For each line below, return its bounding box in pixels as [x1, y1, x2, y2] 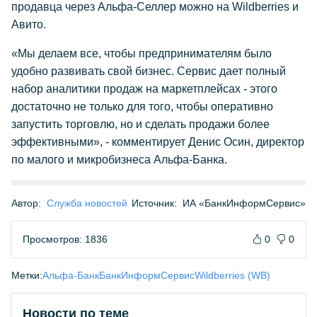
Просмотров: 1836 [23, 234, 108, 245]
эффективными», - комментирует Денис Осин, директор [11, 136, 304, 148]
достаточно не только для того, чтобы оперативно [11, 100, 273, 113]
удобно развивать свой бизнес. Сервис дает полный [11, 65, 286, 77]
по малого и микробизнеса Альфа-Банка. [11, 154, 227, 166]
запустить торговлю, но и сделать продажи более [11, 118, 270, 130]
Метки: [11, 270, 42, 281]
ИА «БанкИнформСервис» [183, 197, 306, 209]
